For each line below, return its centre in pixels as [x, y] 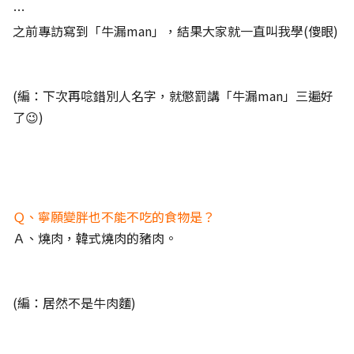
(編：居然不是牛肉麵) [74, 303]
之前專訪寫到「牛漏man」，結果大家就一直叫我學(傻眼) [175, 31]
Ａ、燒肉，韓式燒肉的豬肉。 [95, 238]
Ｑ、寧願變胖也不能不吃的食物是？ [114, 217]
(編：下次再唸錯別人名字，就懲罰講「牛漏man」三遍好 [173, 96]
